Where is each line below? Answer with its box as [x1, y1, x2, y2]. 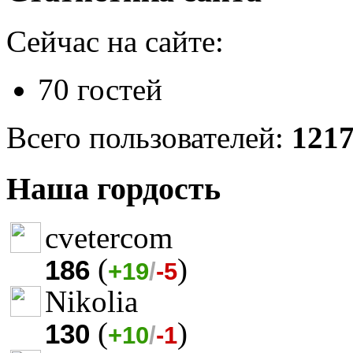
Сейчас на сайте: [6, 24, 224, 59]
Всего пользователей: [6, 121, 292, 155]
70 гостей [38, 72, 162, 107]
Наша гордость [6, 171, 221, 207]
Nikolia [45, 284, 138, 318]
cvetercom [45, 220, 173, 255]
